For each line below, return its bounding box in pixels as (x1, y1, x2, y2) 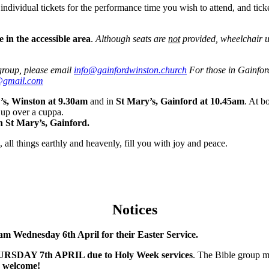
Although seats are (95, 33, 168, 44)
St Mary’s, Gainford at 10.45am (116, 95, 244, 106)
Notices (112, 201, 157, 217)
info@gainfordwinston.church (74, 64, 187, 75)
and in (88, 95, 116, 106)
